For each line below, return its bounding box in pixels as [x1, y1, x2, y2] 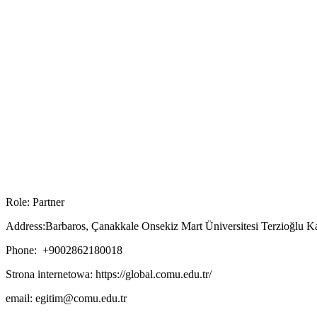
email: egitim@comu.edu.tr [6, 292, 127, 304]
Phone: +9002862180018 [6, 243, 122, 256]
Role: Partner [6, 195, 64, 208]
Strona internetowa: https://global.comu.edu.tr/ [6, 267, 212, 280]
